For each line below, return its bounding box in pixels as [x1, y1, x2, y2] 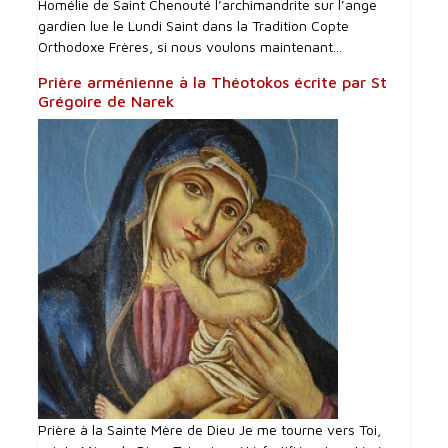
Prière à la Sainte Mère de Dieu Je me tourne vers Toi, [38, 420, 382, 438]
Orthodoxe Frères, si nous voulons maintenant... [38, 37, 343, 55]
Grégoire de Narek [38, 91, 176, 110]
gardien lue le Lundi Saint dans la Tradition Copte [38, 16, 350, 34]
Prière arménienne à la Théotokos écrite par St [38, 72, 388, 91]
